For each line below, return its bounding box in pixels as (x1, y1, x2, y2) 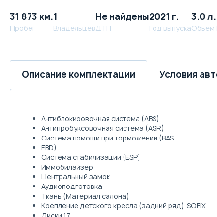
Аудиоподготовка (41, 181, 102, 191)
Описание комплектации (22, 68, 135, 81)
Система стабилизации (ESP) (41, 152, 140, 162)
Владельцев (53, 23, 95, 32)
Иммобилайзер (41, 162, 93, 171)
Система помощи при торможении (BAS (41, 133, 174, 142)
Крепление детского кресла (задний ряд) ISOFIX (41, 201, 206, 210)
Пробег (10, 23, 36, 32)
